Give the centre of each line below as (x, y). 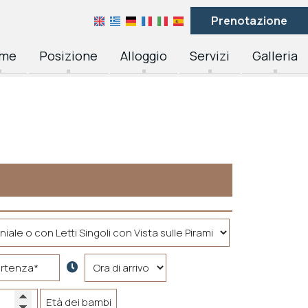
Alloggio (144, 56)
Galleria (275, 56)
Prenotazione (249, 21)
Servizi (210, 56)
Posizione (68, 56)
